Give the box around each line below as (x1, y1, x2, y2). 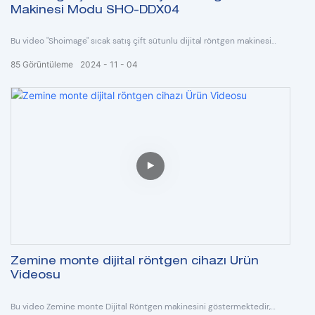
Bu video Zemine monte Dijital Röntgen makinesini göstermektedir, (11, 300, 271, 312)
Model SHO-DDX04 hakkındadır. (11, 49, 133, 61)
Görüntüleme (22, 59, 73, 70)
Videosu (11, 271, 60, 283)
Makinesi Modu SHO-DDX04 (11, 5, 179, 17)
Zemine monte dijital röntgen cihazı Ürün (11, 257, 259, 269)
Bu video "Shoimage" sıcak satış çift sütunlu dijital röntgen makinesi (11, 35, 271, 47)
